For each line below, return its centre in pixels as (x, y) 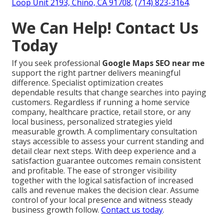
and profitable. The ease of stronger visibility (94, 170)
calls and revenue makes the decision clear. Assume (105, 190)
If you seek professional (57, 63)
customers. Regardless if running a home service (101, 102)
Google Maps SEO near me (153, 63)
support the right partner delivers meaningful (96, 73)
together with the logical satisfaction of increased (102, 180)
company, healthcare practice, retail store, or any (101, 112)
